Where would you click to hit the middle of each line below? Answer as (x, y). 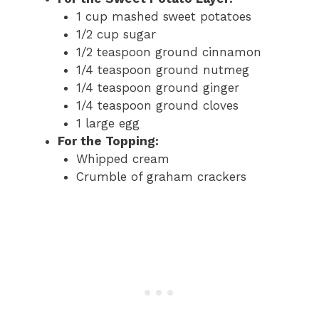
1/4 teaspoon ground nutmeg (162, 69)
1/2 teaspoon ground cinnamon (168, 52)
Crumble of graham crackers (161, 176)
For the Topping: (108, 141)
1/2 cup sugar (116, 34)
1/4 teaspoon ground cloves (157, 105)
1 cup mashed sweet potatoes (163, 16)
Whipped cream (122, 158)
